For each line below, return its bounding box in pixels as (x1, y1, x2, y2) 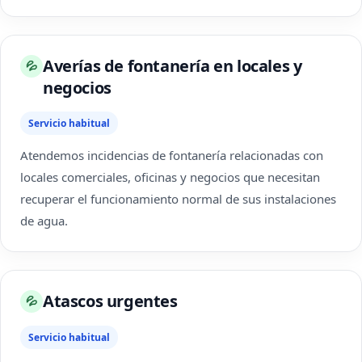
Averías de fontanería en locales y (43, 55, 302, 77)
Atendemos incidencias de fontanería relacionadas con (20, 147, 323, 163)
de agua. (20, 213, 68, 229)
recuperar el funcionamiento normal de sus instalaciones (20, 191, 336, 207)
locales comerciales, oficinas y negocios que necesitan (20, 169, 320, 185)
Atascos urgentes (43, 290, 178, 312)
